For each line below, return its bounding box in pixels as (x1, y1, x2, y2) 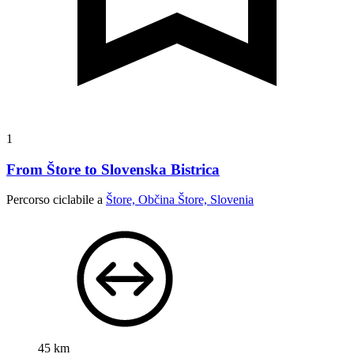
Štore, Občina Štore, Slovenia (106, 193, 254, 207)
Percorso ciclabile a (6, 193, 106, 207)
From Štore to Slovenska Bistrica (6, 160, 220, 178)
